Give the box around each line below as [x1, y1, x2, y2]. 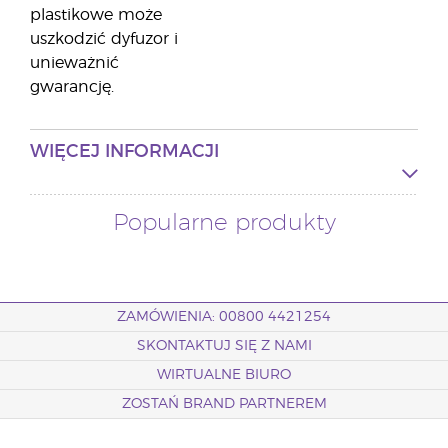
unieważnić [30, 55, 119, 71]
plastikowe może [30, 7, 162, 23]
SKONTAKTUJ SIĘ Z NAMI [136, 339, 312, 353]
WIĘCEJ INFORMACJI [30, 143, 219, 161]
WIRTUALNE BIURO [157, 368, 291, 382]
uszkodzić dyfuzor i [30, 31, 178, 47]
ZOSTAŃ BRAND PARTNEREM [121, 397, 327, 411]
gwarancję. [30, 79, 114, 95]
